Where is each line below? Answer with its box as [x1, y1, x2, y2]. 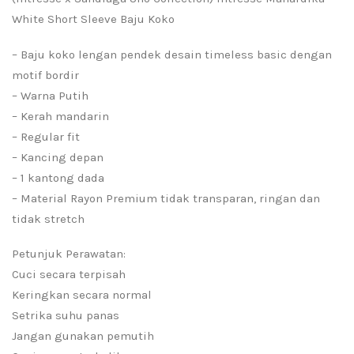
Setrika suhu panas [12, 308, 119, 323]
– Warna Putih [12, 88, 88, 103]
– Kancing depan [12, 149, 104, 164]
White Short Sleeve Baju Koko [12, 11, 175, 26]
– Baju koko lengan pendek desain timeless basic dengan [12, 47, 332, 62]
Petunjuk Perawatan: [12, 247, 126, 262]
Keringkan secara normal [12, 288, 152, 303]
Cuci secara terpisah [12, 267, 126, 282]
